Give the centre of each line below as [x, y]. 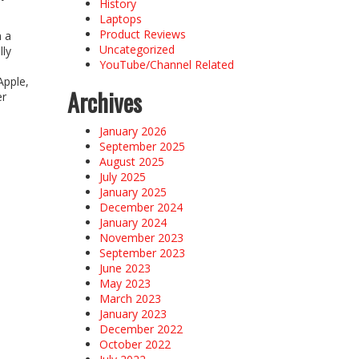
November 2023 [141, 237]
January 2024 [133, 222]
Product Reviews [142, 34]
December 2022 [141, 329]
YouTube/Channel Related [166, 64]
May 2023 [125, 283]
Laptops [120, 18]
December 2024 [141, 207]
